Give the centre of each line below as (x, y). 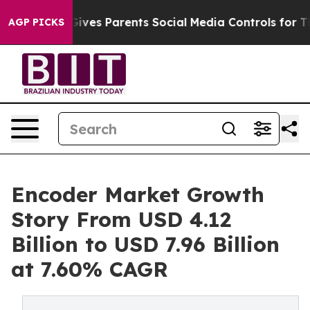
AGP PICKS (36, 22)
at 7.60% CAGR (90, 269)
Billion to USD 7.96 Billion (145, 244)
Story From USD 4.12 (121, 219)
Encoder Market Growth (138, 194)
